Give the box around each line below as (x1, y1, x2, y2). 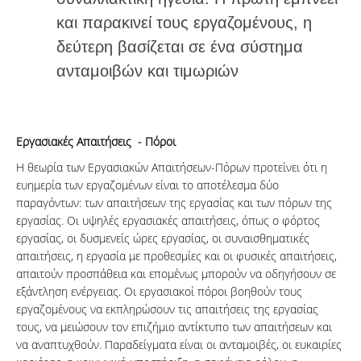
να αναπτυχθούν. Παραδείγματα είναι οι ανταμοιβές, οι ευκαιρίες (16, 337, 342, 353)
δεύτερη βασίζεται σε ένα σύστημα (56, 38, 303, 56)
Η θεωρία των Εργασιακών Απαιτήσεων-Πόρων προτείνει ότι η (16, 160, 327, 176)
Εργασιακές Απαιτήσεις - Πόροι (16, 134, 176, 150)
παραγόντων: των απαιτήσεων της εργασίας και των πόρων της (16, 195, 332, 211)
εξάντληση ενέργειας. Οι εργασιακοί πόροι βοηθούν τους (16, 284, 302, 300)
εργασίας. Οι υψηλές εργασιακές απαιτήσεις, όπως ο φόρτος (16, 213, 320, 229)
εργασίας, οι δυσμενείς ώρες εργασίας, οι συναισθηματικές (16, 230, 309, 247)
